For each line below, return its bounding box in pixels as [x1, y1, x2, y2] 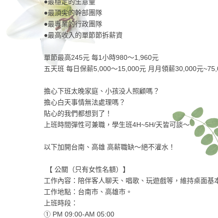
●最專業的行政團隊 [43, 20, 102, 28]
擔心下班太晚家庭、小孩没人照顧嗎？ [43, 87, 160, 95]
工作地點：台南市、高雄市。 [43, 188, 132, 196]
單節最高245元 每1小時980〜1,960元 [43, 54, 159, 62]
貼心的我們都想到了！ [43, 109, 112, 118]
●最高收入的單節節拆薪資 [43, 31, 123, 39]
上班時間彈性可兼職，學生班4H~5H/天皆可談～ [43, 121, 190, 129]
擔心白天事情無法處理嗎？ [43, 98, 126, 107]
